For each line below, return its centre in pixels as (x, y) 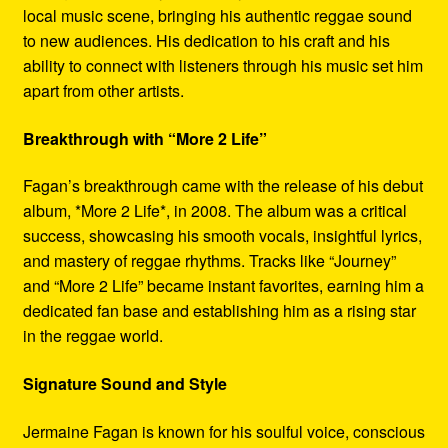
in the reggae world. (92, 336)
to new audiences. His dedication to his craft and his (206, 41)
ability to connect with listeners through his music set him (222, 66)
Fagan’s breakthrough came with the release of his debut (222, 186)
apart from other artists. (103, 91)
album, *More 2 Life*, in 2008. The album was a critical (214, 211)
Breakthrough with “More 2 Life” (144, 138)
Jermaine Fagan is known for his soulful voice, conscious (223, 431)
